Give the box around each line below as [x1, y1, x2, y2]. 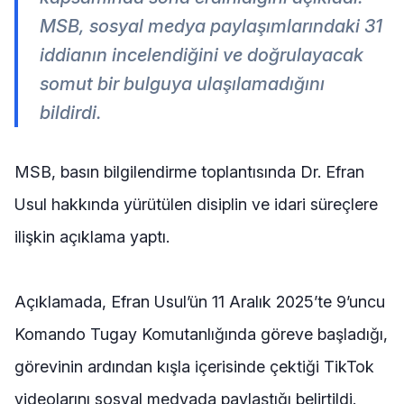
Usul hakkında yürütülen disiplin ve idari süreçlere [14, 195, 378, 215]
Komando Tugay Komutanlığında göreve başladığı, [14, 325, 388, 344]
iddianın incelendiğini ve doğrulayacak [40, 44, 363, 67]
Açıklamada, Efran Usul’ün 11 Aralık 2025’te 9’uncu [14, 292, 385, 312]
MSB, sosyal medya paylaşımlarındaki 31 [40, 15, 382, 38]
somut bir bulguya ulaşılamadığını [40, 73, 325, 96]
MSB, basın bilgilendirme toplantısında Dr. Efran [14, 162, 364, 182]
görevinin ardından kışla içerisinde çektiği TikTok [14, 357, 374, 377]
